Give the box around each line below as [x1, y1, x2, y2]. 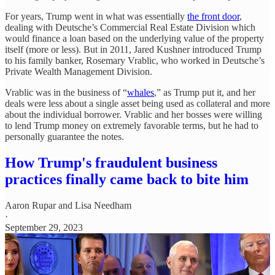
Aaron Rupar [5, 199, 56, 211]
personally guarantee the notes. [5, 131, 124, 142]
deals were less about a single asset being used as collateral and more [5, 98, 270, 109]
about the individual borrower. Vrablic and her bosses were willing [5, 109, 262, 120]
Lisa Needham [75, 199, 131, 211]
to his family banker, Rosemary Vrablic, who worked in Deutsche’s [5, 55, 265, 66]
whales [127, 87, 154, 98]
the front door [187, 10, 239, 21]
